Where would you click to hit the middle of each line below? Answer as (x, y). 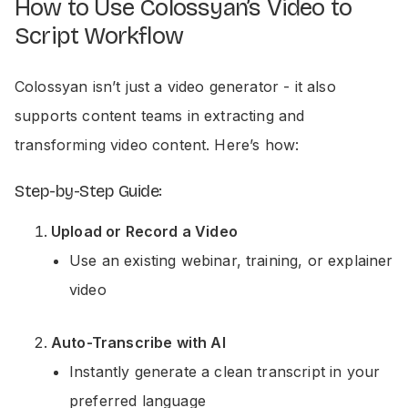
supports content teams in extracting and (160, 116)
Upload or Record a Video (144, 231)
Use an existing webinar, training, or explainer (231, 260)
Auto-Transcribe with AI (138, 342)
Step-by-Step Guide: (88, 191)
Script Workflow (99, 36)
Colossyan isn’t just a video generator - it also (175, 87)
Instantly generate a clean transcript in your (225, 372)
